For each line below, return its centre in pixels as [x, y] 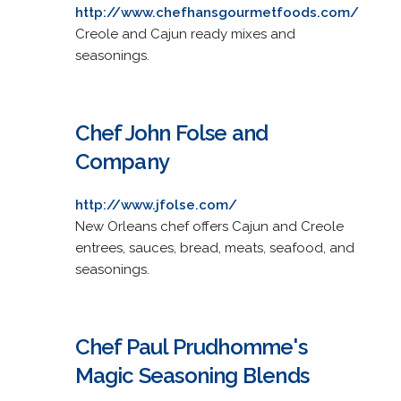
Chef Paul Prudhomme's [191, 346]
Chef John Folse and [171, 132]
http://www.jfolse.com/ [156, 205]
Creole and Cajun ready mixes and [185, 34]
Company [122, 161]
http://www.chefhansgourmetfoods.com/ [217, 12]
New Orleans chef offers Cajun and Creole [209, 226]
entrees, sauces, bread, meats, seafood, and [214, 247]
